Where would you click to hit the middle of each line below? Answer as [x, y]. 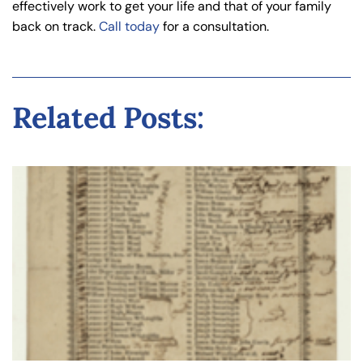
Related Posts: [108, 118]
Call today [129, 27]
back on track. [56, 27]
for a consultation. [214, 27]
